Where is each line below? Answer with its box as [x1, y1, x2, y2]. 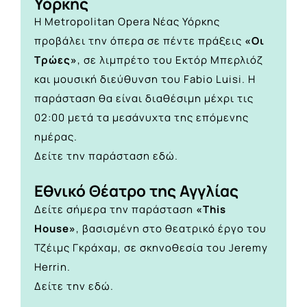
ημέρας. [34, 130, 77, 145]
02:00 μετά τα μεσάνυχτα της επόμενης [34, 110, 249, 125]
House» [34, 221, 76, 236]
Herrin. [34, 259, 71, 274]
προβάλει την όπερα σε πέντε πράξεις [34, 34, 245, 49]
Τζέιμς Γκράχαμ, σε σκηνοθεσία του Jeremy [34, 240, 268, 255]
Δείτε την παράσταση [34, 149, 153, 164]
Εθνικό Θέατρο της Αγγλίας [34, 180, 238, 202]
